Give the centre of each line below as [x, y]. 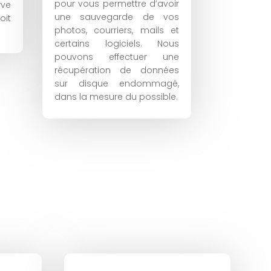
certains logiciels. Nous [117, 43]
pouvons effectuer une [117, 57]
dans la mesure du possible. [116, 96]
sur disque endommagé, [117, 83]
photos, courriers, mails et [117, 30]
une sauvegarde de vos [117, 17]
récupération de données [117, 70]
